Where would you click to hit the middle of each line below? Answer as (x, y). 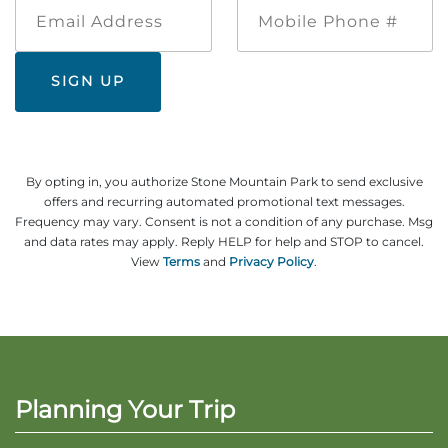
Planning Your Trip (125, 409)
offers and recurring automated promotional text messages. (224, 201)
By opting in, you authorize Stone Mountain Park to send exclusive (224, 181)
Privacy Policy (271, 261)
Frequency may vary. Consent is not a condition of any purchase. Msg (224, 221)
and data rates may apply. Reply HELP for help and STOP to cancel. (224, 241)
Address (140, 21)
